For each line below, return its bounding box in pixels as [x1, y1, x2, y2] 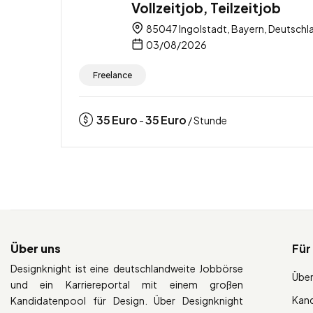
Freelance [93, 69, 132, 80]
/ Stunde [187, 113, 227, 126]
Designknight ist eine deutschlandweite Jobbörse [10, 261, 244, 275]
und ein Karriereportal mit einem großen [10, 277, 244, 291]
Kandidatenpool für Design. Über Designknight [10, 293, 244, 307]
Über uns [10, 240, 61, 256]
